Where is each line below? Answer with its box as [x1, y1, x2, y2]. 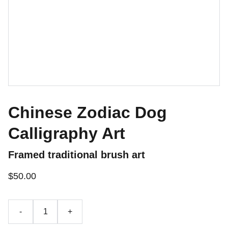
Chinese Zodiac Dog [8, 103, 167, 122]
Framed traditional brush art [8, 149, 145, 160]
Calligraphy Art [8, 124, 125, 142]
